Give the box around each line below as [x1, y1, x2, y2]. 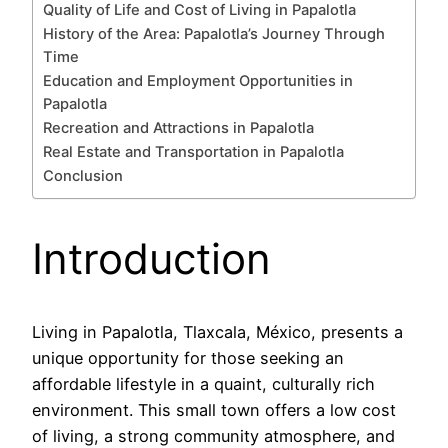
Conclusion [43, 167, 123, 186]
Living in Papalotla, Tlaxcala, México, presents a [32, 321, 403, 342]
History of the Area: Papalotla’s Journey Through [43, 25, 385, 44]
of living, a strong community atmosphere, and [32, 425, 395, 446]
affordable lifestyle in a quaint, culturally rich [32, 373, 375, 394]
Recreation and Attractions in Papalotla [43, 119, 314, 138]
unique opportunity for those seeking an [32, 347, 344, 368]
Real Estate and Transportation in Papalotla [43, 143, 344, 162]
